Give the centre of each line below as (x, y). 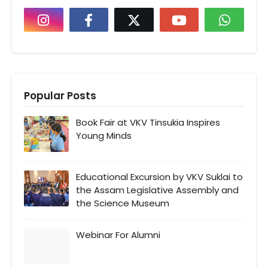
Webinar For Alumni (118, 234)
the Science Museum (123, 203)
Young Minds (104, 135)
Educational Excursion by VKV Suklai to (159, 176)
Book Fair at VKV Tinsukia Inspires (148, 122)
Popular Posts (60, 95)
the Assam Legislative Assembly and (157, 190)
